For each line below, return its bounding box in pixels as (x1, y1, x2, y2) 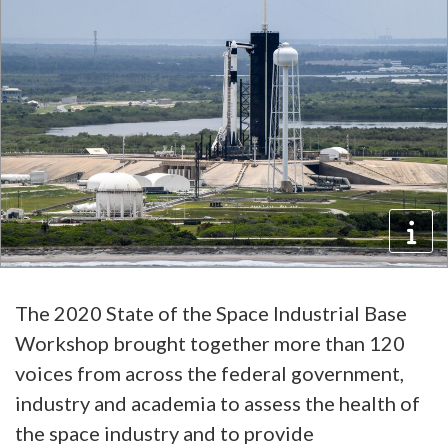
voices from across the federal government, (15, 360, 404, 385)
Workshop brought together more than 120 (15, 330, 405, 355)
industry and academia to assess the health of (15, 390, 420, 415)
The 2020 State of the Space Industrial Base (15, 300, 407, 325)
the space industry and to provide (15, 420, 314, 445)
